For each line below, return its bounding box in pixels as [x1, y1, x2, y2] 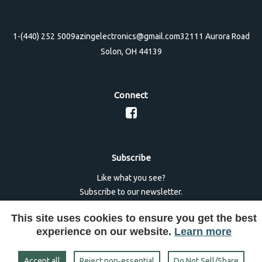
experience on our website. [36, 226, 174, 237]
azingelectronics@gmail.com [75, 31, 180, 41]
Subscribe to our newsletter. [80, 187, 182, 196]
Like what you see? [96, 173, 166, 182]
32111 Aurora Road [180, 31, 250, 41]
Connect [114, 89, 148, 100]
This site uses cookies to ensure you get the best [11, 212, 257, 224]
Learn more [174, 226, 232, 237]
